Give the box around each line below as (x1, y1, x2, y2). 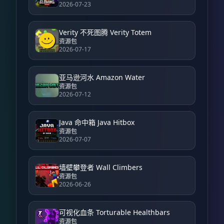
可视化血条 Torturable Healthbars (59, 207, 170, 217)
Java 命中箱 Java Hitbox (59, 117, 134, 127)
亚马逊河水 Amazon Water (59, 72, 145, 82)
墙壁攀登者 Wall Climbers (59, 162, 142, 172)
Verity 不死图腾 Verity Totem (59, 27, 151, 37)
